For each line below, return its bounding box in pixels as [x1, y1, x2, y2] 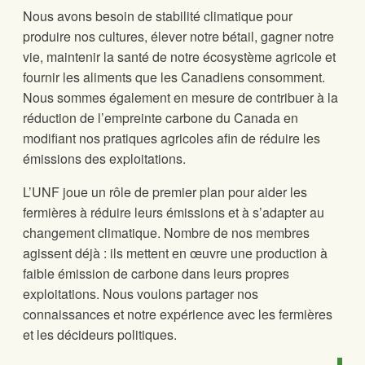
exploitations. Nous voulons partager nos [23, 284, 258, 303]
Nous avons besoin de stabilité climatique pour [23, 7, 292, 25]
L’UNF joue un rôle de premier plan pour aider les [23, 182, 307, 201]
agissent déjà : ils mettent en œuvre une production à [23, 244, 328, 262]
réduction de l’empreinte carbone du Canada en [23, 108, 298, 127]
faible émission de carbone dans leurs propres [23, 264, 289, 283]
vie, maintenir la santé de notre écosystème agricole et [23, 47, 336, 66]
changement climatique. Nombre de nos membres [23, 223, 310, 242]
